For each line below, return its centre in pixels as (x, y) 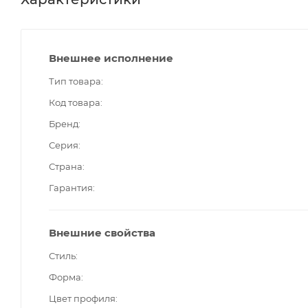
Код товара (75, 102)
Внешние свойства (102, 232)
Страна (66, 166)
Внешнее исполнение (111, 58)
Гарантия (71, 187)
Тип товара (75, 81)
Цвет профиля (82, 298)
